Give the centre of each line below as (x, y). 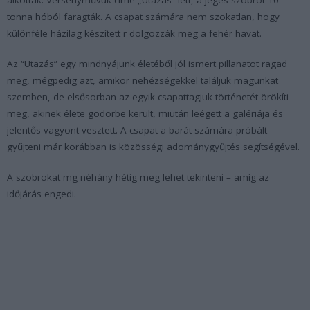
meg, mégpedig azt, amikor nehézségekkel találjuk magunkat (143, 80)
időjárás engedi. (42, 193)
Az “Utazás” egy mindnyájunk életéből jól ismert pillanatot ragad (147, 63)
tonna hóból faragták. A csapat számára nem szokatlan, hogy (143, 16)
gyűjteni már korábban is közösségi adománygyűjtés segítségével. (153, 146)
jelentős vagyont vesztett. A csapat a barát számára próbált (137, 130)
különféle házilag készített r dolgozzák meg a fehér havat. (134, 33)
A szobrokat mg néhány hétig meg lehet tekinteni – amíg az (138, 177)
